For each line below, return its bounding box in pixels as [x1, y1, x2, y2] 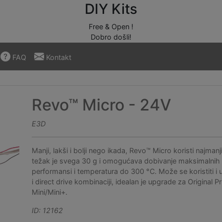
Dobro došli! [91, 32, 131, 41]
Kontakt [44, 53, 71, 61]
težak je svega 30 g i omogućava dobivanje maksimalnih [32, 157, 221, 165]
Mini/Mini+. [32, 188, 68, 196]
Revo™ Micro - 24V [32, 95, 171, 114]
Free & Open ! [89, 22, 133, 31]
